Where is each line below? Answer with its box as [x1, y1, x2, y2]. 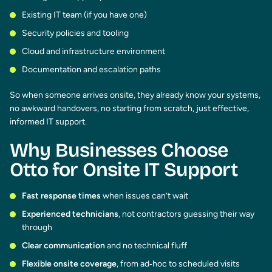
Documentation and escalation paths [22, 64, 161, 75]
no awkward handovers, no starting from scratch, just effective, [10, 103, 249, 114]
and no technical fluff [105, 240, 187, 251]
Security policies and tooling [22, 27, 129, 38]
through [22, 222, 52, 233]
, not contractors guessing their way [118, 208, 254, 219]
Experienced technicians [22, 208, 118, 219]
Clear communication [22, 240, 105, 251]
